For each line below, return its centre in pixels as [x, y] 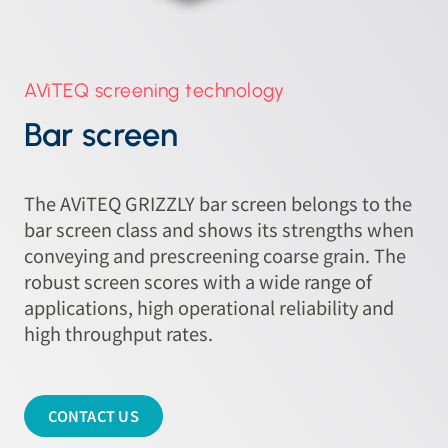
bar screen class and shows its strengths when [219, 229]
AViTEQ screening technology [154, 90]
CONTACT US [93, 415]
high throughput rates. [119, 333]
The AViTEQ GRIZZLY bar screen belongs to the [218, 203]
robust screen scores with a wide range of [198, 281]
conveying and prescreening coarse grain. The [215, 255]
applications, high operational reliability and [209, 307]
